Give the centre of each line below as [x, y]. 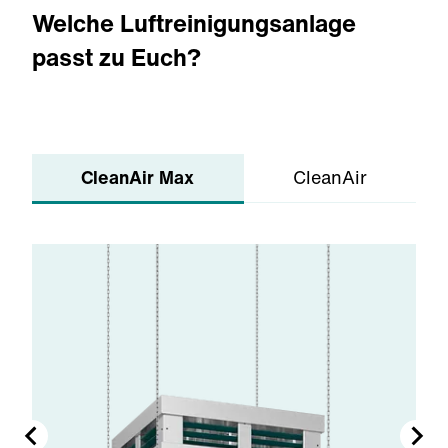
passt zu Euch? [116, 57]
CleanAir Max [138, 177]
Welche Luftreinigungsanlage [194, 23]
